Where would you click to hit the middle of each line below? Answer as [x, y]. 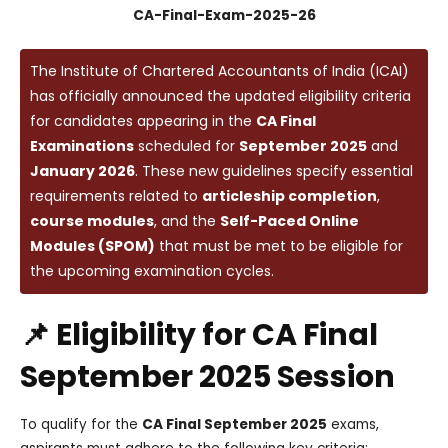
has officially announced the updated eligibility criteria [220, 95]
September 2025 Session [207, 376]
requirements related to [116, 195]
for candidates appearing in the [143, 120]
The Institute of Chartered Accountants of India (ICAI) [219, 70]
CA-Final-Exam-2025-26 [224, 16]
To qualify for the [81, 424]
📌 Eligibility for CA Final [199, 334]
